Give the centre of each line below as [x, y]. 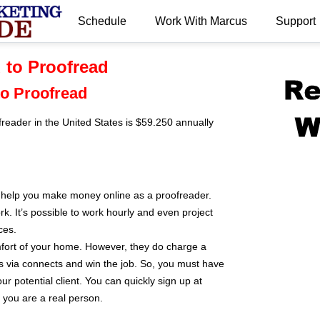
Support [295, 21]
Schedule [102, 21]
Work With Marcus [201, 21]
